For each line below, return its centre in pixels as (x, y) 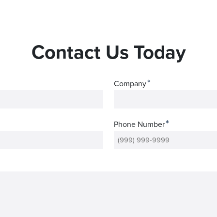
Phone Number (139, 124)
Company (130, 84)
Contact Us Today (108, 52)
